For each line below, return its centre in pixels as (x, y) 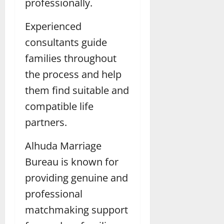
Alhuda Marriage (63, 145)
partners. (46, 122)
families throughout (71, 58)
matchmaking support (76, 209)
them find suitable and (77, 90)
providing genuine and (76, 177)
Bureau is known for (72, 161)
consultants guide (66, 42)
